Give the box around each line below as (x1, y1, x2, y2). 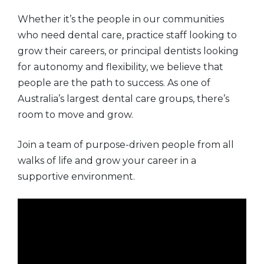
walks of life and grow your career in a (18, 154, 196, 166)
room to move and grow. (18, 108, 133, 120)
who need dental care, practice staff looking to (18, 29, 237, 41)
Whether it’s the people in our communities (18, 13, 224, 25)
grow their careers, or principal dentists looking (18, 45, 239, 57)
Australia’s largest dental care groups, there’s (18, 93, 229, 104)
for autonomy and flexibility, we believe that (18, 61, 223, 72)
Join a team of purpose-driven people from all (18, 138, 234, 150)
